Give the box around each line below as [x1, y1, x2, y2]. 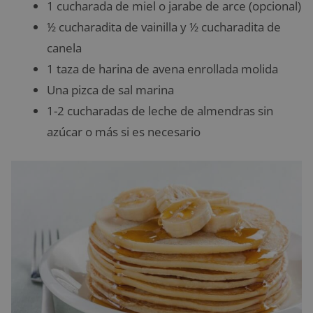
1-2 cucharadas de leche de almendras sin [47, 103, 273, 119]
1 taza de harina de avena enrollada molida [47, 61, 278, 78]
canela [47, 40, 82, 57]
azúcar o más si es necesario [47, 124, 201, 140]
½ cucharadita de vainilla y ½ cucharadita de [47, 19, 281, 36]
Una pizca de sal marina [47, 82, 174, 99]
